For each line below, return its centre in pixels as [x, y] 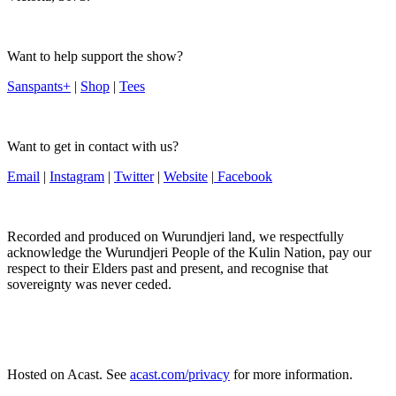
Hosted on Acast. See [69, 375]
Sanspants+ [39, 87]
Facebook [243, 177]
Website [186, 177]
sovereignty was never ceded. [89, 285]
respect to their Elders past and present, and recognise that [168, 269]
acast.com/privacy [180, 375]
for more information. [291, 375]
